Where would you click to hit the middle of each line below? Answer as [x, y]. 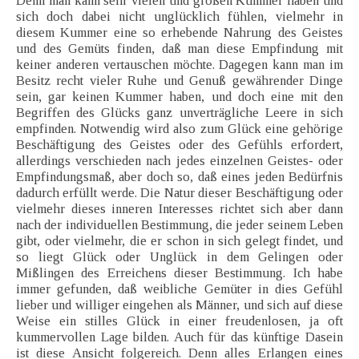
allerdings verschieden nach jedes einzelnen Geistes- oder [179, 161]
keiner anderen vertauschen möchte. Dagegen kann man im [179, 65]
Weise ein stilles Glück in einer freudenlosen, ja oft [179, 321]
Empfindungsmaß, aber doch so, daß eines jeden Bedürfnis [179, 177]
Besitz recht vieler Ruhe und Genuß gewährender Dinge [179, 81]
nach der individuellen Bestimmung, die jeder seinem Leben [179, 225]
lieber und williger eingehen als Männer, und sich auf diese [179, 305]
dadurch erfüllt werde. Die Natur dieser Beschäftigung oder [179, 193]
